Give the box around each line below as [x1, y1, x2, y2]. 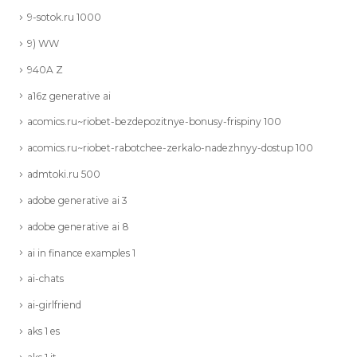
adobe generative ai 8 [27, 220, 129, 233]
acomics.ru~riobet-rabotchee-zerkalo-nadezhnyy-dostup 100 [27, 142, 313, 155]
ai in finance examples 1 [27, 246, 135, 259]
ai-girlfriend [27, 299, 81, 312]
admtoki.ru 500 [27, 168, 100, 181]
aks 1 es [27, 325, 60, 338]
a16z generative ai [27, 89, 111, 102]
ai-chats [27, 273, 64, 285]
